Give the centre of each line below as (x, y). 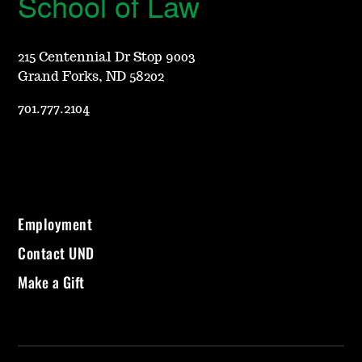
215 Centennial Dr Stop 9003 (107, 58)
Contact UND (56, 253)
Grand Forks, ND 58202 (91, 77)
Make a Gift (51, 282)
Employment (55, 224)
